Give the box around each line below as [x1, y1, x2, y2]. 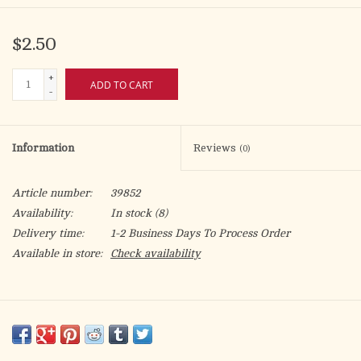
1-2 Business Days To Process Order [110, 227, 290, 240]
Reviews [193, 142, 239, 155]
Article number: [12, 187, 92, 200]
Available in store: [12, 247, 102, 260]
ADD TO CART [90, 78, 153, 93]
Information [12, 142, 74, 155]
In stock [110, 207, 151, 220]
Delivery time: [12, 227, 84, 240]
